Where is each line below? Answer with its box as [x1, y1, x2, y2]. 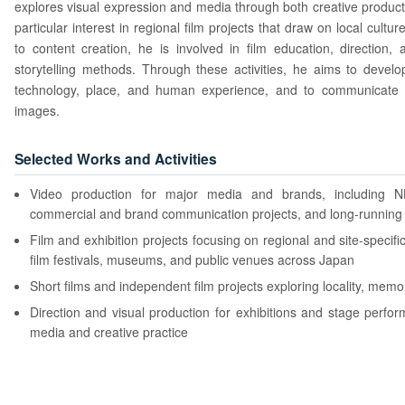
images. [14, 101, 60, 120]
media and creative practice [29, 323, 188, 342]
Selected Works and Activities [14, 147, 217, 169]
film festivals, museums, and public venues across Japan [29, 250, 354, 269]
